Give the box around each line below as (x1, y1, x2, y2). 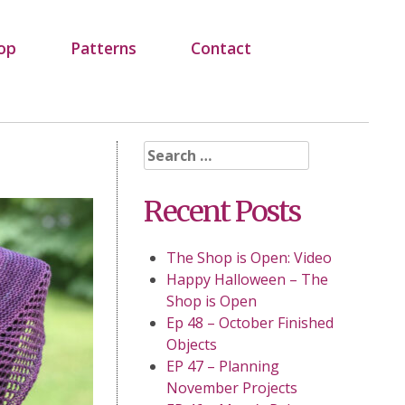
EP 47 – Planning (165, 356, 279, 377)
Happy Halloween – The (165, 269, 328, 290)
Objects (165, 334, 217, 355)
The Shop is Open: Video (165, 248, 332, 268)
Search (142, 141, 192, 161)
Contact (190, 37, 251, 59)
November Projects (165, 378, 297, 399)
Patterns (70, 37, 137, 59)
